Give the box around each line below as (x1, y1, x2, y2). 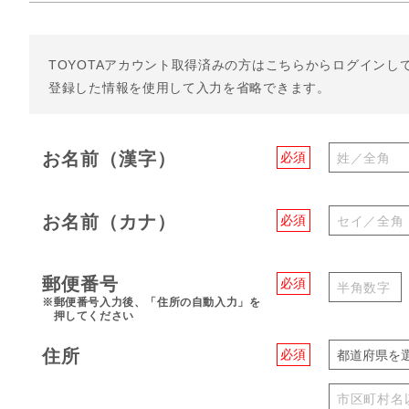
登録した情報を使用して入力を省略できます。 (48, 80, 330, 95)
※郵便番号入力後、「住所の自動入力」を (42, 296, 261, 309)
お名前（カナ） (42, 212, 176, 232)
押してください (42, 309, 134, 322)
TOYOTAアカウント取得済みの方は (48, 58, 266, 72)
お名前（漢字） (42, 149, 176, 169)
